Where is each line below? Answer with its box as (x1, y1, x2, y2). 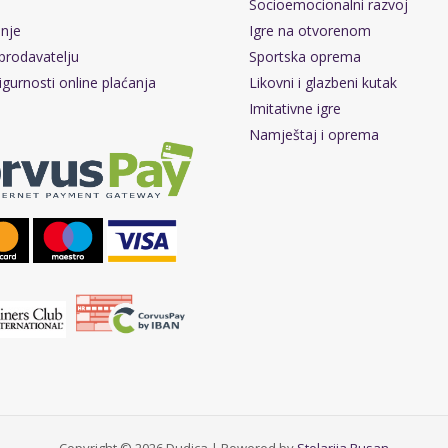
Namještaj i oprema (249, 124, 379, 144)
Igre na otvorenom (249, 20, 371, 40)
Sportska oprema (249, 46, 361, 66)
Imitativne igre (249, 98, 341, 118)
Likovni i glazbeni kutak (249, 72, 397, 92)
